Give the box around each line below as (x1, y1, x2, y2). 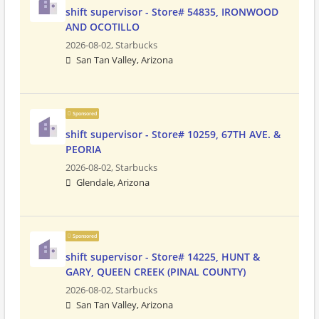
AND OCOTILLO (66, 20, 140, 33)
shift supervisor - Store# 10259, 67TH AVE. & (66, 127, 281, 141)
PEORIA (66, 142, 101, 156)
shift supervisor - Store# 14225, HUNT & (66, 250, 260, 263)
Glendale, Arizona (76, 177, 150, 189)
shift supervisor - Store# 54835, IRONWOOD (66, 5, 278, 19)
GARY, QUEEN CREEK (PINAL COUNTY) (66, 265, 246, 278)
